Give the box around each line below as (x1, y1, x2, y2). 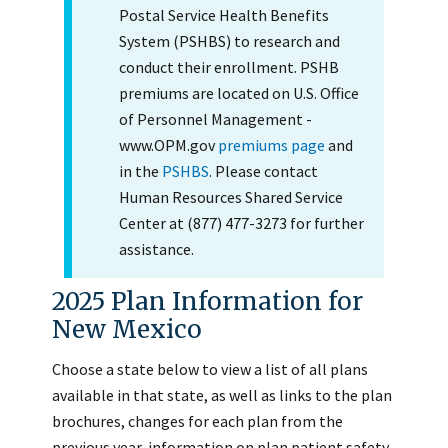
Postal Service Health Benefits (118, 4, 329, 25)
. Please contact (208, 160, 318, 181)
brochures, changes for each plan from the (52, 410, 343, 431)
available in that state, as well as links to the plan (52, 384, 392, 405)
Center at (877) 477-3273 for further (118, 212, 364, 233)
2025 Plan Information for (52, 285, 363, 317)
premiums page (217, 134, 325, 155)
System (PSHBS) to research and (118, 30, 340, 51)
